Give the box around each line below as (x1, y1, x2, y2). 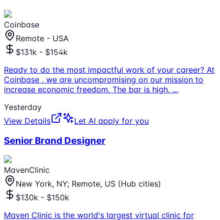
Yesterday (4, 102, 42, 112)
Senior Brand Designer (4, 135, 106, 146)
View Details (4, 115, 51, 126)
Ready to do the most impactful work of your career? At (4, 64, 215, 75)
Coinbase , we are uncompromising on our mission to (4, 74, 203, 84)
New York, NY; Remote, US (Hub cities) (16, 179, 161, 189)
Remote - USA (16, 33, 69, 43)
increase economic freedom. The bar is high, (4, 84, 172, 94)
